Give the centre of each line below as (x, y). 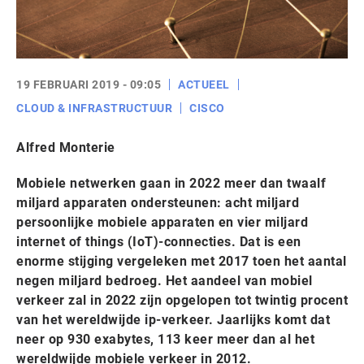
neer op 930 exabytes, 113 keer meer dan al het (165, 339)
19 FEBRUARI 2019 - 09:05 (89, 84)
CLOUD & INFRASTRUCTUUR (94, 108)
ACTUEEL (204, 84)
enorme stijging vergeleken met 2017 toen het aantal (182, 261)
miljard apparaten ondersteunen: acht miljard (158, 203)
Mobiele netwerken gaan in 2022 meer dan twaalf (171, 183)
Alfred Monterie (66, 147)
